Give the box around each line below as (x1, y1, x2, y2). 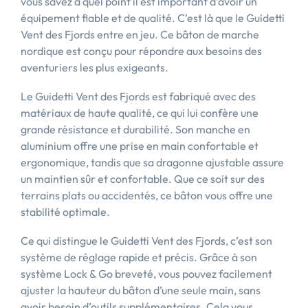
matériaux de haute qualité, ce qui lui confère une (21, 106, 258, 120)
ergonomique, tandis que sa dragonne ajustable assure (21, 155, 284, 169)
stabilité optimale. (21, 205, 110, 219)
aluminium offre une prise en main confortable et (21, 139, 258, 153)
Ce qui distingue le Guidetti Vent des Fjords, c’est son (21, 234, 272, 247)
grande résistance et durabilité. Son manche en (21, 122, 250, 136)
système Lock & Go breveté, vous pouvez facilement (21, 267, 272, 280)
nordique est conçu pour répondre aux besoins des (21, 44, 262, 58)
